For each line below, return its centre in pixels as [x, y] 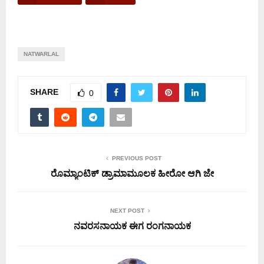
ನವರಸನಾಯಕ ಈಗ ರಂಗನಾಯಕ [132, 226]
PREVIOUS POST [137, 159]
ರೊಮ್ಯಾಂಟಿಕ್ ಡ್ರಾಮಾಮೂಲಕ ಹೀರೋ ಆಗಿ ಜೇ [132, 174]
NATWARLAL [41, 54]
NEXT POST [127, 211]
